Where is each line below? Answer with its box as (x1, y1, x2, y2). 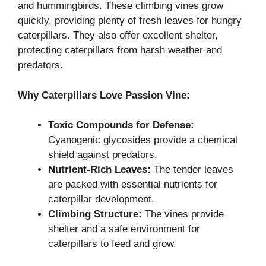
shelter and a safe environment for (48, 223, 200, 235)
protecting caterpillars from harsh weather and (18, 45, 222, 56)
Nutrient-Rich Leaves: (48, 164, 151, 176)
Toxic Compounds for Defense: (48, 119, 194, 131)
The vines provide (142, 208, 224, 220)
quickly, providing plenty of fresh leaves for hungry (18, 15, 242, 27)
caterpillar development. (48, 194, 154, 205)
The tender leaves (151, 164, 233, 176)
